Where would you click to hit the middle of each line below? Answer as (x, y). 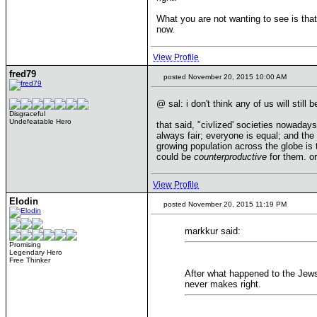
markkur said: (213, 231)
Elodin (24, 201)
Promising (25, 244)
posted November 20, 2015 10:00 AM (224, 77)
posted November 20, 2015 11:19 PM (224, 204)
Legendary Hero (36, 252)
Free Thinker (30, 260)
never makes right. (223, 284)
